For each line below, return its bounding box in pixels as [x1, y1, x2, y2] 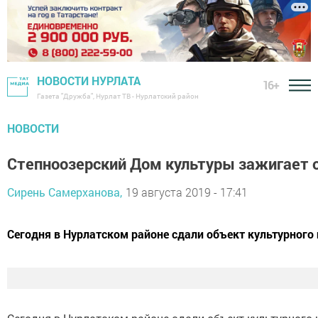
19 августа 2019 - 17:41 [126, 185, 248, 200]
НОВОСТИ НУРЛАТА [37, 73, 141, 89]
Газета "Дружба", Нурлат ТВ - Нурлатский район [37, 92, 199, 102]
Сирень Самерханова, [7, 185, 122, 200]
